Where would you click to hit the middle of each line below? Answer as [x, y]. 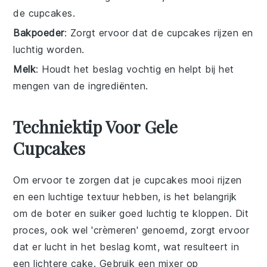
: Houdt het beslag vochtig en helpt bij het [135, 69]
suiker [103, 213]
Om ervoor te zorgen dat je [79, 180]
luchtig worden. [49, 49]
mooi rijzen [215, 180]
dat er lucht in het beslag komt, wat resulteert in [126, 247]
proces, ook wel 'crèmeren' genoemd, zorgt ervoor [131, 230]
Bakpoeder [39, 33]
